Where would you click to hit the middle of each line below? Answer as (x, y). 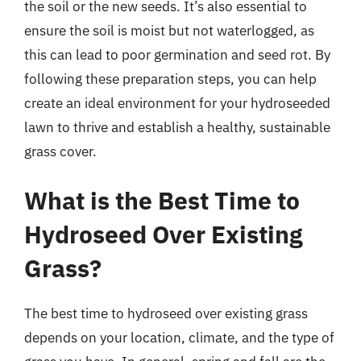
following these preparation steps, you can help (170, 79)
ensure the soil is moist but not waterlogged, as (169, 30)
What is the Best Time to (162, 200)
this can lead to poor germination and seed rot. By (177, 54)
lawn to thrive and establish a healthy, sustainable (177, 127)
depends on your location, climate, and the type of (179, 338)
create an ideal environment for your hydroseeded (177, 103)
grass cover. (60, 151)
